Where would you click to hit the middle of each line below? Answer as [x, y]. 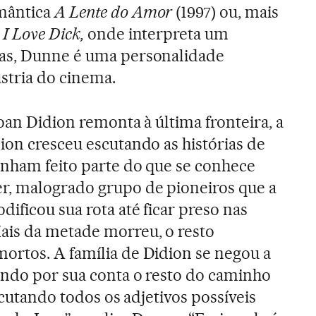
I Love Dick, [43, 34]
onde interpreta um [156, 34]
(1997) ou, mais [226, 12]
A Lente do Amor [113, 12]
